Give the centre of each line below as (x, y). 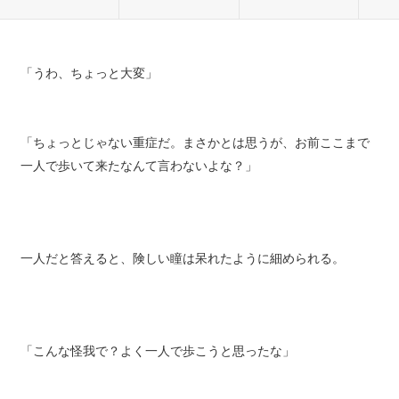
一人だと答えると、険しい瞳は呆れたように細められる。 (182, 271)
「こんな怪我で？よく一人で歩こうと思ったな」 (157, 363)
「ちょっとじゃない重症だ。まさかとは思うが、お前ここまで (195, 155)
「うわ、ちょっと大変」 (89, 85)
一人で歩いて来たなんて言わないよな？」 (138, 178)
